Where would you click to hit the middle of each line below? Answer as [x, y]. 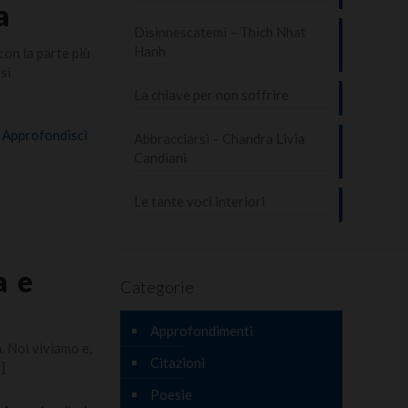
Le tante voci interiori [199, 201]
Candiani [160, 157]
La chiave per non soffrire [211, 94]
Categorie [157, 286]
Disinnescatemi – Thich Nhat [219, 31]
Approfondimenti [201, 330]
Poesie [171, 394]
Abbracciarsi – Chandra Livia [219, 138]
